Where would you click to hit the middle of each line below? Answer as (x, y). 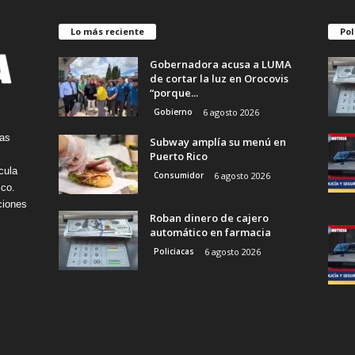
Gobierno (173, 111)
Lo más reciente (107, 31)
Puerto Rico (178, 156)
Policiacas (174, 251)
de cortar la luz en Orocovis (219, 78)
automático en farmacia (210, 232)
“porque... (174, 92)
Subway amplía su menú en (218, 141)
